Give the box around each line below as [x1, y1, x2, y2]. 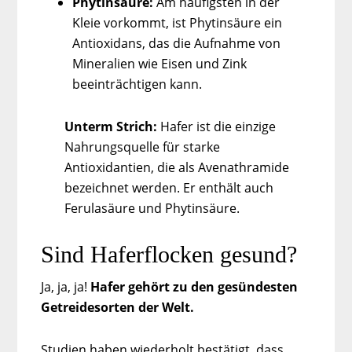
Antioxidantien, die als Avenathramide [64, 158, 290, 176]
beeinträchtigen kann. [72, 75, 203, 93]
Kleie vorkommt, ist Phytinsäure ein [72, 13, 283, 31]
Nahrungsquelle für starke [64, 137, 221, 156]
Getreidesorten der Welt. [41, 298, 198, 316]
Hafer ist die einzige [157, 117, 277, 135]
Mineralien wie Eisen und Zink [72, 54, 247, 72]
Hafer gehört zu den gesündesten [90, 277, 299, 295]
